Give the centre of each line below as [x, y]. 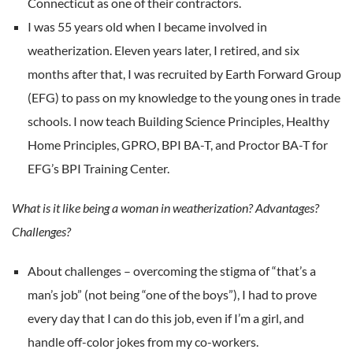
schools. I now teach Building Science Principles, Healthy [178, 121]
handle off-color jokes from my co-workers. [143, 341]
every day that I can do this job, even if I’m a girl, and [166, 318]
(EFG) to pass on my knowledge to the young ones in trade [184, 97]
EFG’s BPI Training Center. [98, 168]
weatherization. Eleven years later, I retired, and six [163, 50]
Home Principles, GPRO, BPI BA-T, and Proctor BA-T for [178, 144]
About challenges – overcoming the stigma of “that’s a [172, 270]
